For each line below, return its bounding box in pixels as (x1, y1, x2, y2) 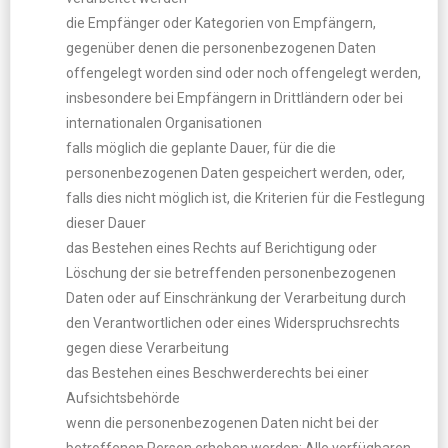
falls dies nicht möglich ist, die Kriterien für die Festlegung (66, 190, 425, 206)
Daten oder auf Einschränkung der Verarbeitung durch (66, 290, 406, 306)
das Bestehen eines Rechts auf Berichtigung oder (66, 240, 377, 256)
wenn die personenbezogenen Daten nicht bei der (66, 415, 379, 431)
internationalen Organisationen (66, 115, 262, 131)
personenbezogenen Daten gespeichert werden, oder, (66, 165, 405, 181)
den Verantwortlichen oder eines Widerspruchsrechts (66, 315, 400, 331)
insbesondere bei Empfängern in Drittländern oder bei (66, 90, 403, 106)
